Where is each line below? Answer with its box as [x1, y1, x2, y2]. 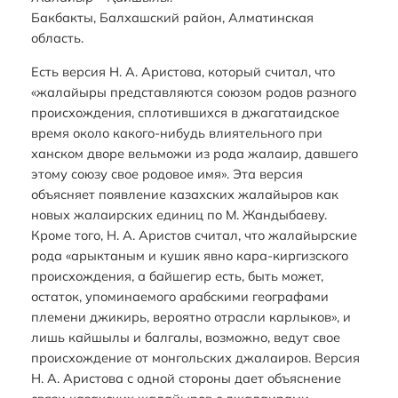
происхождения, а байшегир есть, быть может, [30, 267, 323, 284]
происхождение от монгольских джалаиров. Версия [30, 348, 360, 366]
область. [30, 29, 84, 47]
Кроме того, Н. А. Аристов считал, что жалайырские [30, 226, 357, 243]
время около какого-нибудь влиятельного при [30, 123, 322, 141]
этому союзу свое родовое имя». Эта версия [30, 164, 303, 182]
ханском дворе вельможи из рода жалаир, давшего [30, 144, 358, 162]
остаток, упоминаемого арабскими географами [30, 287, 329, 305]
